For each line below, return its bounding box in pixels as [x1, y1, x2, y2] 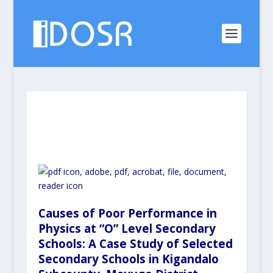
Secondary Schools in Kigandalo [38, 251, 219, 267]
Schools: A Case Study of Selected [38, 236, 233, 252]
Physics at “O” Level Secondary [38, 221, 216, 236]
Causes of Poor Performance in [38, 205, 217, 221]
